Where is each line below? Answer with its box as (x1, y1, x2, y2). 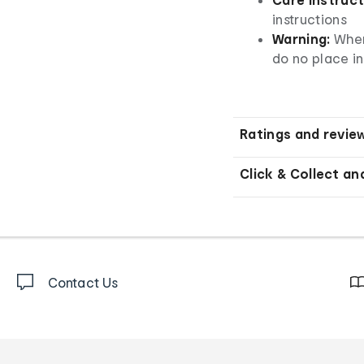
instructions (272, 11, 347, 28)
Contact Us (47, 275, 119, 291)
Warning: (272, 31, 334, 47)
